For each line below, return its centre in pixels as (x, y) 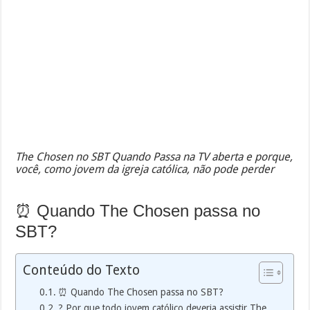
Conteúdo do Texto (82, 270)
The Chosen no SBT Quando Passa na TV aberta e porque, (154, 157)
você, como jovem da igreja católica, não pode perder (145, 170)
